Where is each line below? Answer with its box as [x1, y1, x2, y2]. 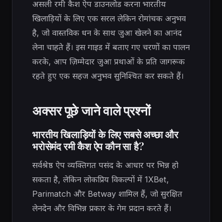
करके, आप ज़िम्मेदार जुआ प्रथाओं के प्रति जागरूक [32, 56, 185, 67]
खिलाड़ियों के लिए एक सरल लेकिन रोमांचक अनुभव [32, 13, 186, 24]
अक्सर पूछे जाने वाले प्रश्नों [32, 102, 151, 119]
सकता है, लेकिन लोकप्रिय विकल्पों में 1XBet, [32, 174, 169, 185]
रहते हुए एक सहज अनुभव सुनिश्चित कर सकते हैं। [32, 71, 184, 81]
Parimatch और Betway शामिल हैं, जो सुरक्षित [32, 189, 182, 199]
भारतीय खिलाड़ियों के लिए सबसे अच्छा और [32, 127, 179, 141]
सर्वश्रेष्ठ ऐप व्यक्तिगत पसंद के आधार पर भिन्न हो [32, 160, 178, 170]
